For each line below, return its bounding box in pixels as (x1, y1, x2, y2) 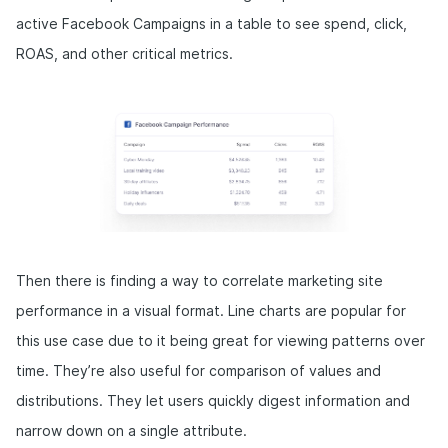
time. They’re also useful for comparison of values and (16, 362, 381, 379)
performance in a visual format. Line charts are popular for (16, 302, 406, 319)
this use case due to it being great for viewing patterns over (16, 332, 425, 349)
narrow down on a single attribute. (16, 422, 247, 439)
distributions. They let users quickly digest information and (16, 392, 410, 409)
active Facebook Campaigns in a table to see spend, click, (16, 15, 407, 32)
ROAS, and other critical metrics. (16, 45, 233, 62)
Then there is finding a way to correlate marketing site (16, 272, 383, 289)
